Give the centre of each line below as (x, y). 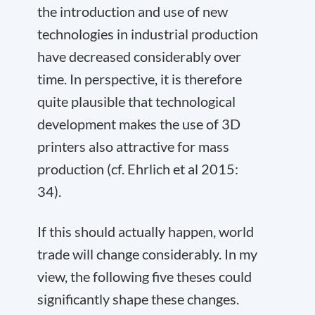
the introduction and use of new (133, 11)
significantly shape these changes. (138, 299)
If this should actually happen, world (146, 231)
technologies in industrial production (148, 34)
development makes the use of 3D (139, 124)
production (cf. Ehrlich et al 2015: (138, 169)
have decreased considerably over (139, 56)
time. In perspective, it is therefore (140, 79)
